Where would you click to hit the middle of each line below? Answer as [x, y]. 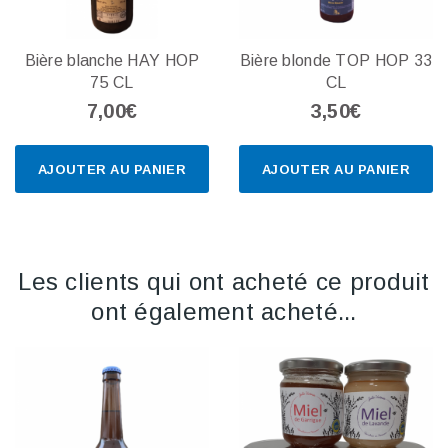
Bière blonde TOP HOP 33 [336, 60]
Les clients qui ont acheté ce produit [224, 281]
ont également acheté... [224, 311]
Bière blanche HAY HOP [112, 60]
